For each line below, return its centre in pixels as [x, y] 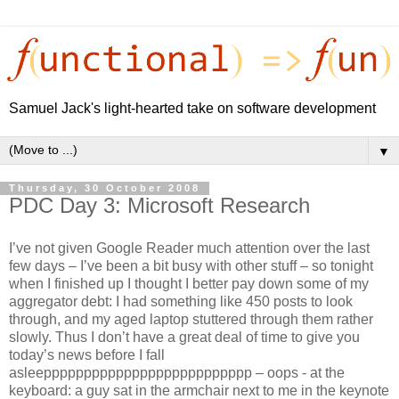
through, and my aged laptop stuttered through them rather [191, 320]
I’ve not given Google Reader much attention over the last [189, 248]
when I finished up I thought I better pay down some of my [189, 284]
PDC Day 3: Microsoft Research [159, 206]
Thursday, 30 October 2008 [105, 188]
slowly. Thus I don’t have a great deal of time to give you [184, 338]
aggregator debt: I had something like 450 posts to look [181, 302]
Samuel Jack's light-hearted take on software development [192, 109]
